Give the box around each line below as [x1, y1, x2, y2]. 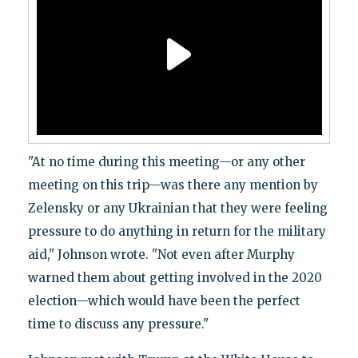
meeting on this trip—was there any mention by [27, 177, 318, 193]
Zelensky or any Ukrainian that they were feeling [27, 200, 328, 216]
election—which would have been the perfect [27, 292, 300, 308]
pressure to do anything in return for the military [27, 223, 326, 239]
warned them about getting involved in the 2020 [27, 269, 322, 285]
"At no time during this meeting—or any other [27, 153, 305, 169]
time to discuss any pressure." [27, 316, 209, 332]
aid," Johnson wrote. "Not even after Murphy [27, 246, 295, 262]
